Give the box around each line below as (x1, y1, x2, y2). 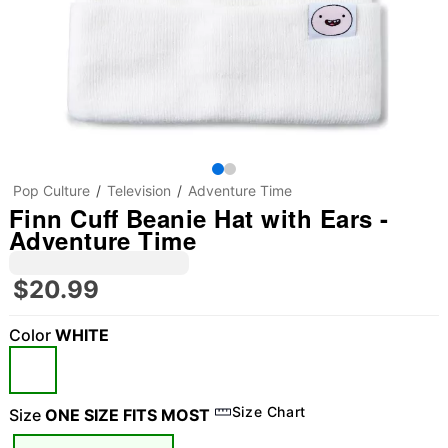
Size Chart (231, 403, 307, 420)
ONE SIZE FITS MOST (44, 405, 210, 425)
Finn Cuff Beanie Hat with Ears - (8, 201, 389, 235)
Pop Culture (12, 182, 90, 199)
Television (106, 182, 171, 199)
